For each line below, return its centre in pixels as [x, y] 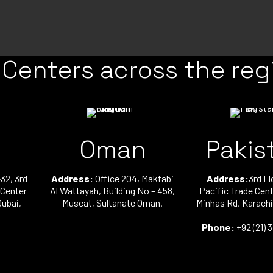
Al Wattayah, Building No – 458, [113, 190]
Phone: [218, 227]
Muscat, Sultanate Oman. [113, 203]
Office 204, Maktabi [134, 178]
